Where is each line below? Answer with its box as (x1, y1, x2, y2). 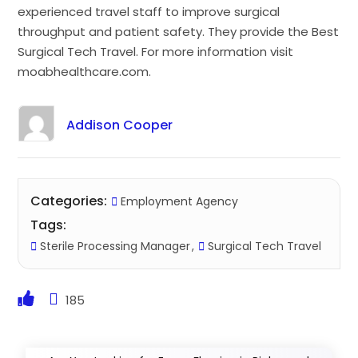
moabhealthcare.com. (18, 62, 152, 80)
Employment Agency (121, 193, 239, 209)
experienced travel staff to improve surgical (18, 2, 280, 20)
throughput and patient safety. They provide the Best (18, 22, 340, 40)
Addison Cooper (66, 115, 173, 134)
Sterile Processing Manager (37, 237, 191, 254)
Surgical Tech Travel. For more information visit (18, 42, 294, 60)
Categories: (30, 191, 108, 210)
